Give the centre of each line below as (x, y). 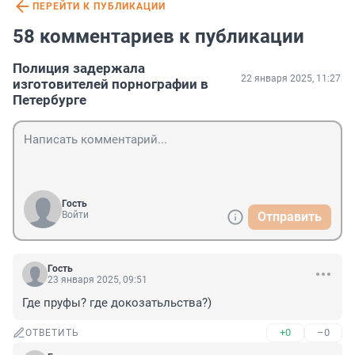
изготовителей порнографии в (111, 84)
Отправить (290, 217)
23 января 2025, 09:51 (97, 280)
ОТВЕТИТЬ (52, 333)
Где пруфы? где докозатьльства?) (117, 303)
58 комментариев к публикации (158, 37)
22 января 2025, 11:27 (291, 79)
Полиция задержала (79, 69)
